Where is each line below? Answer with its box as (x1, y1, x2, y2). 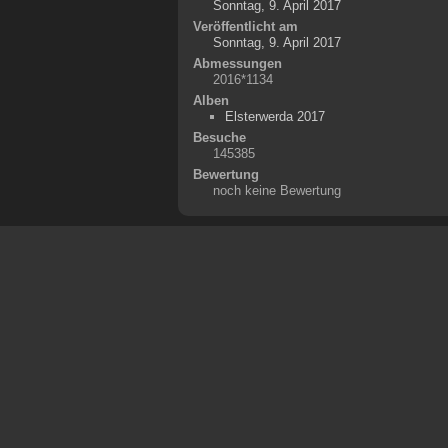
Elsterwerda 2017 (225, 108, 326, 124)
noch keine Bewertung (212, 182, 341, 198)
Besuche (192, 129, 246, 145)
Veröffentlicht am (192, 18, 298, 34)
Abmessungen (192, 55, 282, 71)
